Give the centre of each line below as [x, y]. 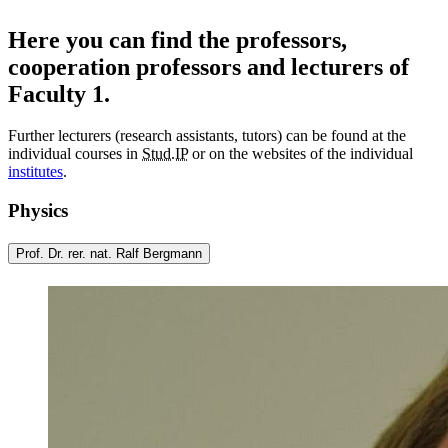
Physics [38, 211]
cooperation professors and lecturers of [208, 66]
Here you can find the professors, [177, 39]
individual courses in [75, 154]
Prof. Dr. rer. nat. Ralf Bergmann [109, 254]
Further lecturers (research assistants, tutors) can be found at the [207, 136]
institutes [35, 172]
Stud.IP [165, 154]
